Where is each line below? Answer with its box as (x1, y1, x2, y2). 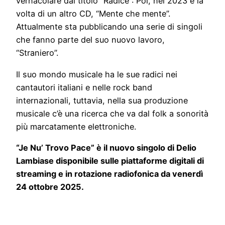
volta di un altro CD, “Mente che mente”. (16, 9, 170, 19)
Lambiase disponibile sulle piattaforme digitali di (16, 155, 204, 166)
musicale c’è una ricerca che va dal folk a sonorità (16, 108, 208, 119)
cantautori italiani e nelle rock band (16, 82, 152, 92)
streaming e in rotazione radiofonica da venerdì (16, 168, 203, 179)
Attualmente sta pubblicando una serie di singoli (16, 22, 202, 32)
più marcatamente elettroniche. (16, 121, 136, 132)
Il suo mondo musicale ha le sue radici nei (16, 69, 177, 79)
